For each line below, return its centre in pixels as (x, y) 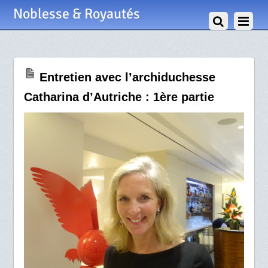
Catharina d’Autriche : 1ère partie (119, 97)
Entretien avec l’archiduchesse (127, 77)
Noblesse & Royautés (77, 14)
